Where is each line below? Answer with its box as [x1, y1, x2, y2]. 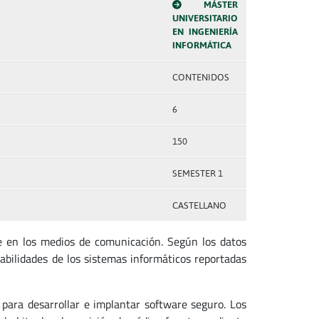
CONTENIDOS [172, 72, 229, 83]
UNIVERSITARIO [172, 13, 238, 23]
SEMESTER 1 [172, 168, 223, 179]
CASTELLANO [172, 200, 226, 211]
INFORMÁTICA [172, 40, 231, 51]
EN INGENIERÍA [172, 26, 238, 37]
